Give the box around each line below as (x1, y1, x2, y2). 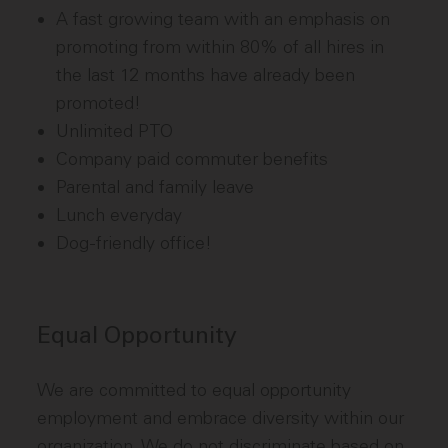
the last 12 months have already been (55, 64, 355, 86)
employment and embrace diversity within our (37, 407, 405, 429)
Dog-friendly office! (55, 232, 212, 254)
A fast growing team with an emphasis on (55, 8, 390, 30)
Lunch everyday (55, 204, 182, 226)
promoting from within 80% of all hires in (55, 36, 384, 58)
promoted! (55, 92, 141, 114)
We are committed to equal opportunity (37, 379, 352, 401)
